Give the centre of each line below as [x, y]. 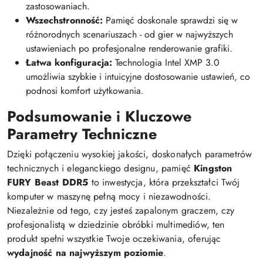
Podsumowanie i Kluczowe [99, 116]
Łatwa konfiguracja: [69, 62]
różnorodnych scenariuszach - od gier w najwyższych [129, 34]
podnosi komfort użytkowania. [85, 90]
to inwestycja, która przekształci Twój [164, 182]
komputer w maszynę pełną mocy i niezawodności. [109, 196]
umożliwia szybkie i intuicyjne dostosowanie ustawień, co [138, 76]
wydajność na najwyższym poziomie [85, 252]
